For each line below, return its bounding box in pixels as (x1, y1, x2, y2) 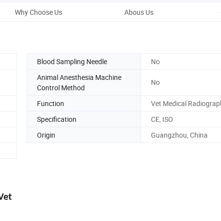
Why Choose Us (15, 7, 62, 17)
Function (37, 98, 64, 108)
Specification (37, 114, 76, 124)
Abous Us (124, 7, 153, 17)
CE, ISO (151, 114, 173, 124)
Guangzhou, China (151, 130, 208, 140)
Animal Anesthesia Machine (37, 72, 121, 82)
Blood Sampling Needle (37, 56, 107, 66)
